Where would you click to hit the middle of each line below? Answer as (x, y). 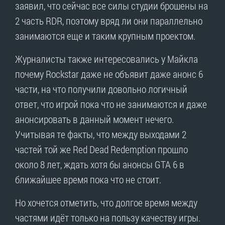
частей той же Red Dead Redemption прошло (101, 149)
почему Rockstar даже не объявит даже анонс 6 (109, 74)
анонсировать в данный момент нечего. (94, 119)
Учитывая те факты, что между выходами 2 (101, 134)
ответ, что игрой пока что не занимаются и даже (111, 104)
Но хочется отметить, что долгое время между (106, 202)
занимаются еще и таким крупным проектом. (105, 35)
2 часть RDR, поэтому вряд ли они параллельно (109, 20)
